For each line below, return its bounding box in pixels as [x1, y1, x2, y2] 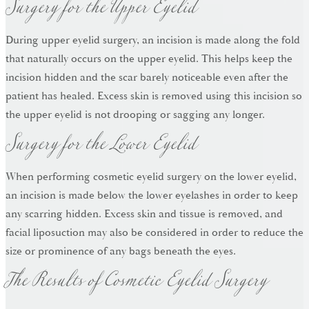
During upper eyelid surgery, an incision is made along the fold [6, 33, 300, 48]
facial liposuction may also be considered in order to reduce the [6, 226, 303, 240]
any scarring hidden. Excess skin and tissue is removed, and [6, 207, 283, 221]
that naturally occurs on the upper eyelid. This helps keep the [6, 52, 292, 66]
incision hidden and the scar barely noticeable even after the [6, 70, 288, 85]
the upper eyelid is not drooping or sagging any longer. [6, 108, 265, 122]
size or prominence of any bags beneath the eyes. [6, 244, 236, 259]
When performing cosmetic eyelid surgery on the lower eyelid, [6, 170, 297, 184]
